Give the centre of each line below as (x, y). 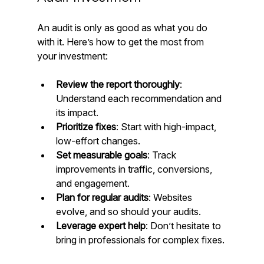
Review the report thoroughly (118, 85)
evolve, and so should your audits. (131, 212)
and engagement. (95, 184)
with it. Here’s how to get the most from (121, 42)
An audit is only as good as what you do (123, 28)
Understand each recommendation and (140, 99)
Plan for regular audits (102, 198)
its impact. (79, 113)
